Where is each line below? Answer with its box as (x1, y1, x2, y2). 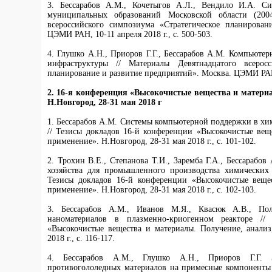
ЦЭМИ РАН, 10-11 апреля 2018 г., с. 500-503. (47, 30, 212, 39)
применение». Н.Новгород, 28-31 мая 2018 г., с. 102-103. (47, 185, 256, 194)
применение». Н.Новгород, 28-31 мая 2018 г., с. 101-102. (47, 137, 256, 146)
